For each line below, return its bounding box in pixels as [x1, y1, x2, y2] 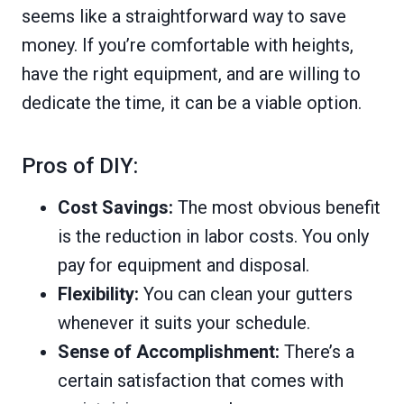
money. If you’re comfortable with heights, [22, 33, 353, 56]
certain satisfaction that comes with [58, 369, 344, 391]
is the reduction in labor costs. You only [58, 225, 369, 247]
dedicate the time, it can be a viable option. [22, 91, 362, 114]
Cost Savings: [58, 196, 173, 218]
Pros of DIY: [22, 152, 138, 179]
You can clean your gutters [139, 282, 353, 305]
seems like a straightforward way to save [22, 5, 346, 27]
